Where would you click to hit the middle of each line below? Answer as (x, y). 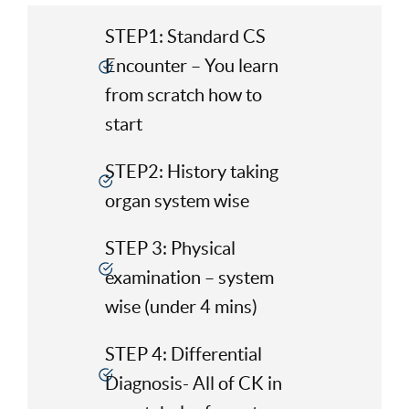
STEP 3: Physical (170, 248)
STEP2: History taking (191, 171)
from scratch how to (183, 94)
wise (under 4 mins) (181, 306)
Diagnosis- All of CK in (193, 383)
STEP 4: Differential (183, 354)
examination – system (189, 277)
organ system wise (177, 200)
